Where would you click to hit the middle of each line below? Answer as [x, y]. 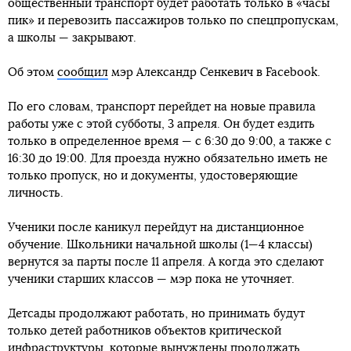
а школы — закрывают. [72, 38]
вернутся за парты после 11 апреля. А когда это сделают [166, 262]
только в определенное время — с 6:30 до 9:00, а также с [170, 141]
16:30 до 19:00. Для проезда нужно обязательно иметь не [168, 158]
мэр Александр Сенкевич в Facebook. [214, 72]
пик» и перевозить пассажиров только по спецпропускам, [173, 20]
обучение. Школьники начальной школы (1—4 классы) [160, 244]
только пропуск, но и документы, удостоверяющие [153, 175]
